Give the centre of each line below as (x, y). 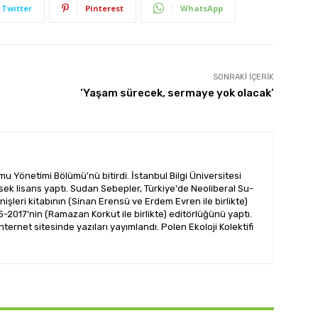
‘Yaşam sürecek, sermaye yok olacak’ (177, 93)
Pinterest (104, 8)
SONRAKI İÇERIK (243, 77)
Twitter (17, 8)
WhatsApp (202, 8)
